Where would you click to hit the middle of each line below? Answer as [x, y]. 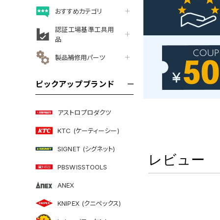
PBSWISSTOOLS [82, 167]
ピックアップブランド [75, 84]
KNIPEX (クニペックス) [89, 203]
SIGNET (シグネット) [86, 149]
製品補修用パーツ [80, 57]
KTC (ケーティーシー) [88, 130]
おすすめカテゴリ [79, 11]
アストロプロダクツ [84, 112]
